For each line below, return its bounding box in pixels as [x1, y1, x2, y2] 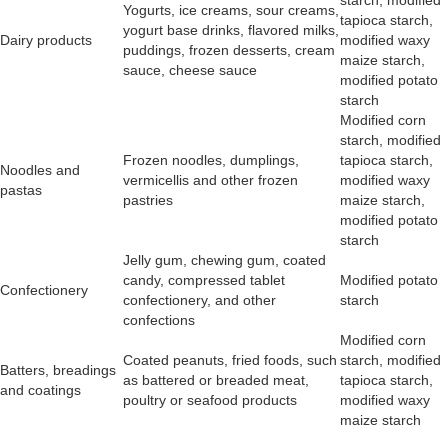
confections [123, 312, 195, 329]
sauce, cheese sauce [123, 62, 265, 79]
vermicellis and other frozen [123, 172, 298, 189]
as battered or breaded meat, [123, 372, 309, 389]
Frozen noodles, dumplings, [123, 152, 299, 169]
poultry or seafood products [123, 392, 297, 409]
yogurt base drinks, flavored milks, [123, 22, 339, 39]
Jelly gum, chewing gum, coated [123, 252, 326, 269]
